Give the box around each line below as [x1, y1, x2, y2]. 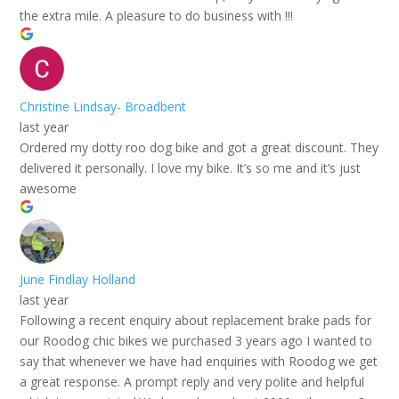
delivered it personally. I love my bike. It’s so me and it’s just [20, 159, 362, 176]
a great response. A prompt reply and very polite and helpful [20, 372, 365, 390]
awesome [20, 179, 77, 197]
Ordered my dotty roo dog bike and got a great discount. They [20, 138, 379, 156]
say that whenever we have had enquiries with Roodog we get [20, 352, 379, 370]
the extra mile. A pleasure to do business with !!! [20, 6, 294, 24]
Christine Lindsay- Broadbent [20, 97, 187, 115]
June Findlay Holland [20, 270, 136, 288]
